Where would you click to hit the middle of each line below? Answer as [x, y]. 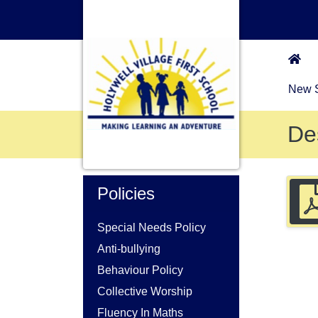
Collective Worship [145, 291]
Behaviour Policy [140, 270]
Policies [126, 193]
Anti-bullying [129, 249]
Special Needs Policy [152, 227]
